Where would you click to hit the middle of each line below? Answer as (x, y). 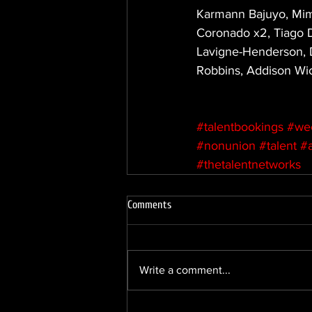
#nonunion (226, 146)
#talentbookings (240, 127)
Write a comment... (185, 270)
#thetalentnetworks (249, 164)
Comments (149, 205)
